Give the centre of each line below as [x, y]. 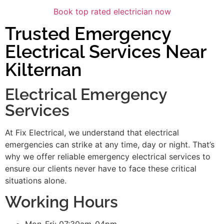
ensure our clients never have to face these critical [101, 169]
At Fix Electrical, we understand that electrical [92, 133]
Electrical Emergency [86, 94]
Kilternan [43, 70]
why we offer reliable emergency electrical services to [108, 157]
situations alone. [36, 181]
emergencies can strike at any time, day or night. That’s [110, 145]
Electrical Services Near [105, 52]
